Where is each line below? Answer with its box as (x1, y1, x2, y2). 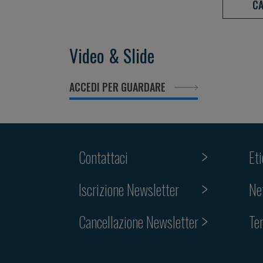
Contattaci (79, 146, 128, 168)
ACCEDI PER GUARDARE (69, 79, 166, 95)
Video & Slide (69, 42, 154, 69)
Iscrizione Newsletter (79, 178, 179, 200)
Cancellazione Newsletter (79, 210, 198, 232)
